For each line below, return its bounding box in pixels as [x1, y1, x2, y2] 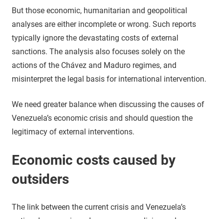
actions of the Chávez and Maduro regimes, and [12, 60, 176, 70]
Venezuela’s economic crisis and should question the [12, 113, 193, 123]
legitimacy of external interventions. [12, 127, 134, 136]
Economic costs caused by [12, 152, 175, 168]
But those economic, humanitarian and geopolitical [12, 5, 187, 15]
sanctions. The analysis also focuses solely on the [12, 46, 185, 56]
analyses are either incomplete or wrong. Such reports [12, 19, 196, 29]
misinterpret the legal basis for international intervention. [12, 74, 206, 84]
